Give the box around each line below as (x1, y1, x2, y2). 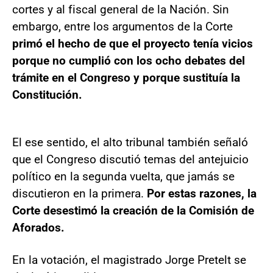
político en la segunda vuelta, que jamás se (12, 169, 235, 183)
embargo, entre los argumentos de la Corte (12, 19, 233, 34)
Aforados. (12, 220, 65, 235)
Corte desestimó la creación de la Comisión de (12, 203, 254, 218)
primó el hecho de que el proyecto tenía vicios (12, 36, 253, 51)
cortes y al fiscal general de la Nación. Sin (12, 2, 229, 16)
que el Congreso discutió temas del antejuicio (12, 152, 249, 166)
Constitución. (12, 87, 82, 102)
